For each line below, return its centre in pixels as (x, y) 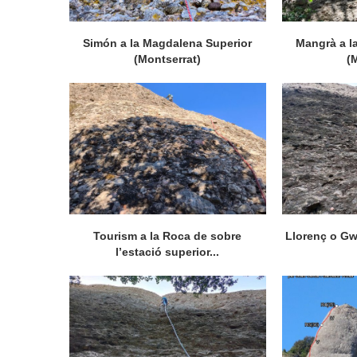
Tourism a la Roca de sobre (168, 235)
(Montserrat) (168, 59)
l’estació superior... (168, 251)
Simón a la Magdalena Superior (168, 43)
